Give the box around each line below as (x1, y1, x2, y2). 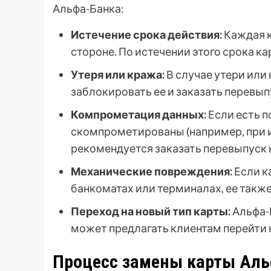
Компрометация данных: (71, 108, 206, 122)
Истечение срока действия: (71, 28, 222, 42)
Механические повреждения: (71, 165, 232, 178)
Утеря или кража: (71, 68, 165, 82)
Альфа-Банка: (53, 2, 124, 16)
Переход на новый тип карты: (71, 204, 230, 218)
